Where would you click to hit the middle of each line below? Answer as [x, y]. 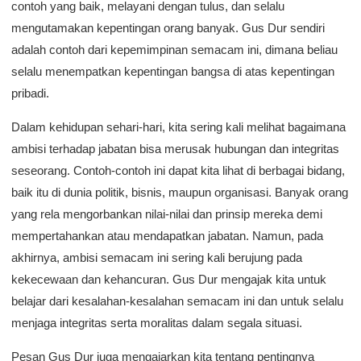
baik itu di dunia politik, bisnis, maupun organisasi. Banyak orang [180, 192]
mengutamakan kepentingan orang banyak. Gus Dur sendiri [168, 28]
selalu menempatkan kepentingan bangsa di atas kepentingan [173, 71]
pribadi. [30, 93]
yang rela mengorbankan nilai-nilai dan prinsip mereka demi [167, 214]
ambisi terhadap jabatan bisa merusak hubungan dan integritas [175, 149]
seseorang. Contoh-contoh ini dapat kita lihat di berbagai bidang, [178, 170]
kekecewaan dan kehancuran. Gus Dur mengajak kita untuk [169, 279]
